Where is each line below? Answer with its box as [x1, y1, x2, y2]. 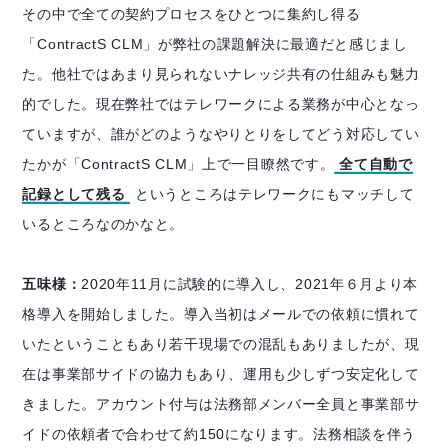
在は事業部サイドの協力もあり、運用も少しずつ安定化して [22, 366, 420, 383]
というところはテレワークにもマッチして [135, 186, 415, 203]
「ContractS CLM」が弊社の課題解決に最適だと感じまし [22, 36, 408, 53]
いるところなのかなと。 [22, 216, 185, 233]
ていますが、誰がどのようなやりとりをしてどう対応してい [22, 126, 420, 143]
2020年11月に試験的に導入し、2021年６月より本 [81, 276, 419, 293]
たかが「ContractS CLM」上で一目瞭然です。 [22, 156, 335, 173]
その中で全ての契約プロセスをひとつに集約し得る [22, 6, 361, 23]
